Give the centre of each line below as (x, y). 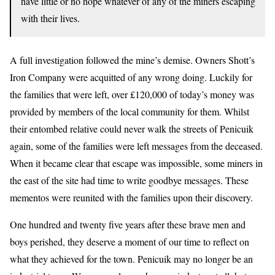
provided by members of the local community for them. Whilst (130, 112)
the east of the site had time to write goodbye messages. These (129, 180)
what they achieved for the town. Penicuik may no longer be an (131, 259)
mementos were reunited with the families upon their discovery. (131, 198)
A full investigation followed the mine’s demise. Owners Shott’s (132, 60)
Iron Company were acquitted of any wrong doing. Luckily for (131, 77)
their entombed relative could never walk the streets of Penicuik (132, 129)
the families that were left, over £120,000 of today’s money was (132, 95)
